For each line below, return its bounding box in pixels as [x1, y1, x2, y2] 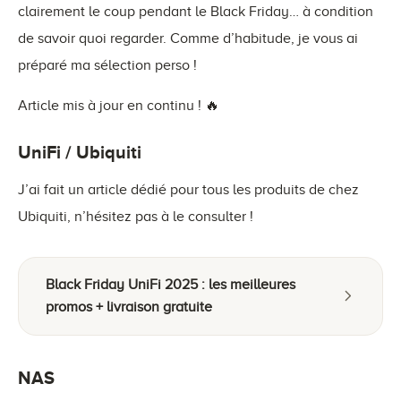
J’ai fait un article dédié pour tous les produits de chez [18, 181, 359, 198]
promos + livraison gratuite [46, 298, 212, 315]
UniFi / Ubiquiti [18, 141, 141, 162]
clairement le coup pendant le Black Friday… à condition [18, 3, 373, 20]
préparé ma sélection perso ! [18, 56, 197, 73]
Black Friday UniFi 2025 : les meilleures [46, 276, 295, 293]
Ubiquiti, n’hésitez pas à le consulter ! [18, 208, 253, 225]
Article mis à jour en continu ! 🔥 [18, 97, 219, 114]
